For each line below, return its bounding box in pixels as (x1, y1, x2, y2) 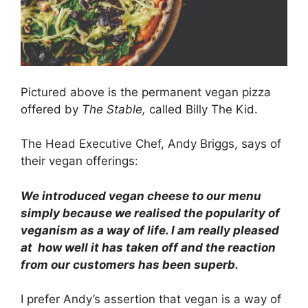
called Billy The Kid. (149, 102, 258, 116)
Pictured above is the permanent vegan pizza (21, 85, 271, 99)
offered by (21, 102, 82, 116)
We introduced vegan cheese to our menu (21, 188, 261, 203)
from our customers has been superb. (21, 257, 239, 272)
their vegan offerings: (21, 154, 138, 168)
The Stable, (82, 102, 149, 116)
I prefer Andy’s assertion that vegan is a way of (21, 292, 281, 307)
